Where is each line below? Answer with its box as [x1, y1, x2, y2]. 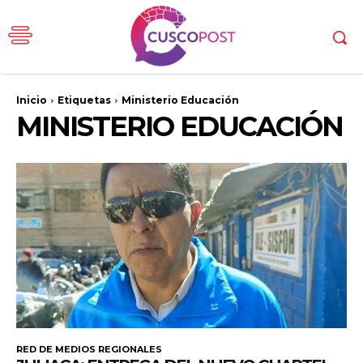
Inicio [16, 94, 47, 107]
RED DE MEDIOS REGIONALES [16, 344, 162, 356]
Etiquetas [58, 94, 111, 107]
